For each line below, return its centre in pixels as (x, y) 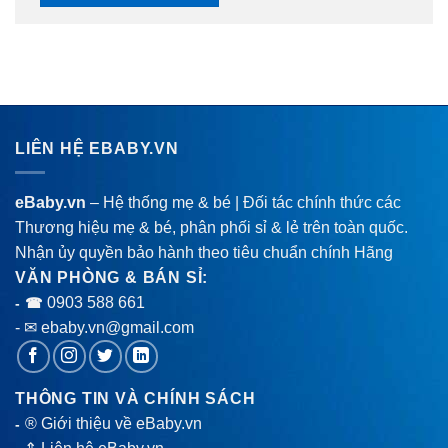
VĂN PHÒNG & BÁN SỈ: (112, 278)
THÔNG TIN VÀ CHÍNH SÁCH (135, 399)
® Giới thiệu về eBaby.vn (114, 424)
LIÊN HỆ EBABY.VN (97, 148)
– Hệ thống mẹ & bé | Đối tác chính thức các (243, 203)
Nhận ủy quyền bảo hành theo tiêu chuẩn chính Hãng (204, 253)
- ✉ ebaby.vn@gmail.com (104, 328)
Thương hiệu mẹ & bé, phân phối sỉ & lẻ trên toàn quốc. (211, 228)
